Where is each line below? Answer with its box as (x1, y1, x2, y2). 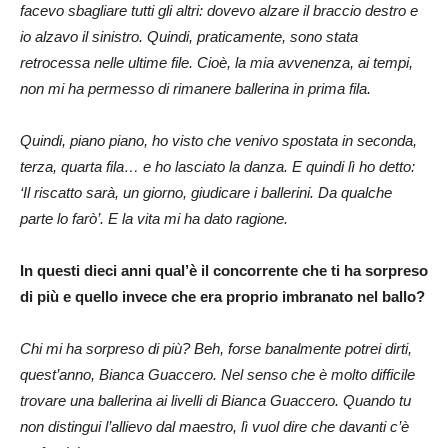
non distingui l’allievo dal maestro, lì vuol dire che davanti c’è (20, 417, 409, 435)
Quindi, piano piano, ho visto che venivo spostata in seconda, (20, 131, 417, 149)
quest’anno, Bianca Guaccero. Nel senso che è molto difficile (20, 365, 415, 383)
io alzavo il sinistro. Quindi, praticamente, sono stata (20, 27, 358, 45)
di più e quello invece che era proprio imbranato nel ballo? (20, 287, 425, 305)
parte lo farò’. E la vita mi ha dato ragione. (20, 209, 288, 227)
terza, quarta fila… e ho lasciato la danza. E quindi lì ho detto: (20, 157, 415, 175)
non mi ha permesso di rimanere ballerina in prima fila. (20, 79, 371, 97)
